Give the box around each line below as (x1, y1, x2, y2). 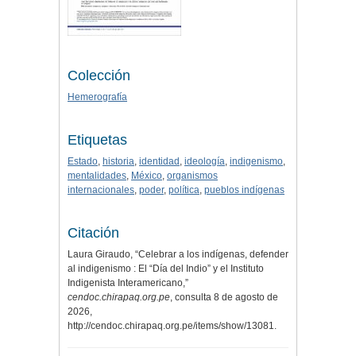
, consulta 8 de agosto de (170, 292, 278, 304)
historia (103, 156, 134, 168)
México (131, 170, 162, 182)
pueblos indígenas (204, 184, 284, 196)
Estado (68, 156, 98, 168)
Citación (68, 225, 119, 242)
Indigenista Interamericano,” (68, 277, 188, 289)
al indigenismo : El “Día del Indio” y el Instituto (68, 263, 264, 275)
